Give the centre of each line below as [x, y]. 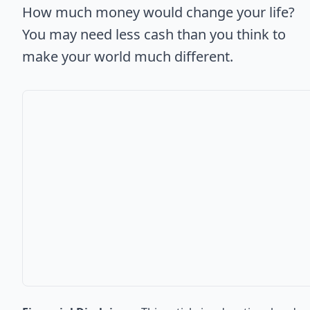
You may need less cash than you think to [154, 34]
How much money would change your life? [158, 12]
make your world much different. [128, 56]
